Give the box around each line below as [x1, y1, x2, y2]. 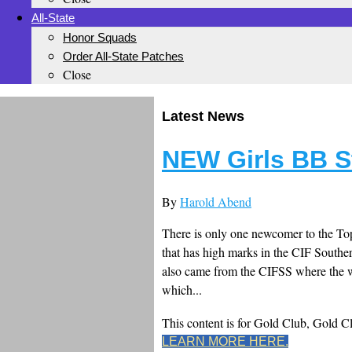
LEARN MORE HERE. [162, 334, 288, 348]
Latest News [162, 108, 244, 125]
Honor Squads [63, 31, 137, 44]
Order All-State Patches [63, 49, 184, 63]
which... [162, 280, 202, 298]
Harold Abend [180, 192, 251, 210]
